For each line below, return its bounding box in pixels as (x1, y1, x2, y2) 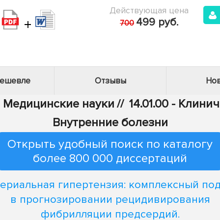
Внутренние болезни (52, 115, 168, 130)
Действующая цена (110, 5, 189, 16)
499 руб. (136, 16, 178, 29)
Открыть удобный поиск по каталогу (7, 137, 213, 151)
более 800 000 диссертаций (33, 151, 187, 165)
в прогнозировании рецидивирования (10, 192, 210, 206)
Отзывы (94, 76, 126, 86)
